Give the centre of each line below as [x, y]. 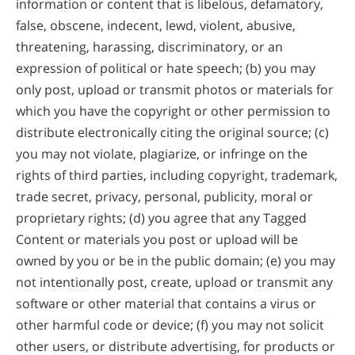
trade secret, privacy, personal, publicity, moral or [164, 196]
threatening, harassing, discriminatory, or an [149, 46]
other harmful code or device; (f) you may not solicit [170, 324]
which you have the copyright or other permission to [173, 111]
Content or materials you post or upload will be [157, 239]
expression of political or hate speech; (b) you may [166, 68]
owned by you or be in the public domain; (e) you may [176, 260]
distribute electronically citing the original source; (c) [172, 132]
